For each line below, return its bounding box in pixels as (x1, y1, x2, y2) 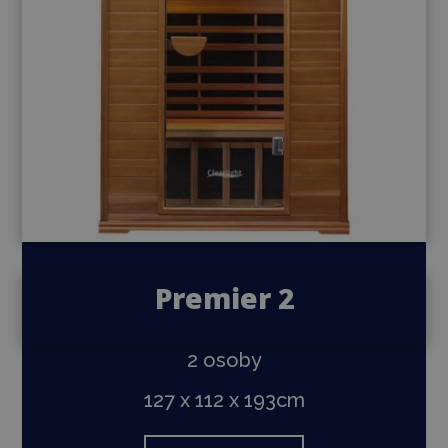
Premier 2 (154, 278, 294, 317)
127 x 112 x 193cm (143, 387, 305, 412)
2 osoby (186, 347, 262, 372)
